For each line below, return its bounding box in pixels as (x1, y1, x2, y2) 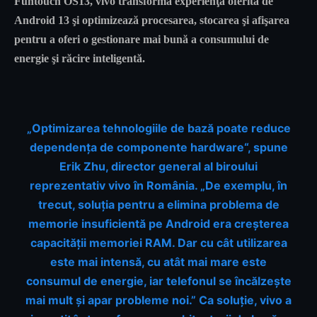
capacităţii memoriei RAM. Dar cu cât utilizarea (30, 236, 287, 250)
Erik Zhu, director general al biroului (59, 159, 258, 174)
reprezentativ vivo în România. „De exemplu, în (30, 178, 287, 193)
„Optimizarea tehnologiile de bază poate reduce (26, 121, 291, 136)
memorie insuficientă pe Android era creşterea (28, 217, 289, 231)
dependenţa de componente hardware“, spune (29, 140, 288, 155)
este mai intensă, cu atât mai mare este (50, 255, 267, 270)
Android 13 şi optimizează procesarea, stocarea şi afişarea (14, 14, 289, 27)
